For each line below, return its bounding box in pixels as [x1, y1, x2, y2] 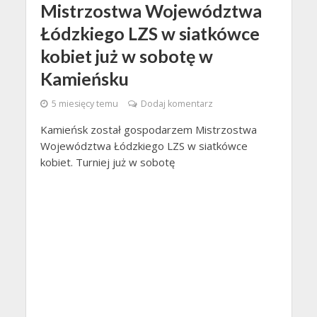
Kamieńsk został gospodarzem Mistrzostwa [40, 122, 257, 137]
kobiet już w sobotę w [40, 45, 213, 67]
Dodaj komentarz [140, 97, 213, 110]
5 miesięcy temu [51, 97, 118, 110]
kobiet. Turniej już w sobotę [40, 154, 175, 169]
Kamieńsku [40, 67, 129, 89]
